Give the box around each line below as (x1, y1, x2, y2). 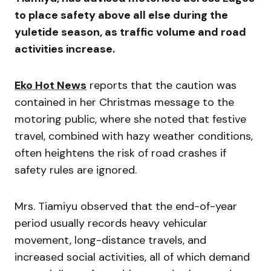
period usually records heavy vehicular (15, 215, 207, 230)
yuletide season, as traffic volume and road (15, 24, 246, 39)
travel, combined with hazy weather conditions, (15, 128, 253, 143)
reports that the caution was (87, 77, 237, 93)
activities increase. (15, 41, 115, 56)
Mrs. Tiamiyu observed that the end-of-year (15, 198, 237, 214)
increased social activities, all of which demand (15, 249, 250, 264)
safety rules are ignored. (15, 162, 137, 177)
